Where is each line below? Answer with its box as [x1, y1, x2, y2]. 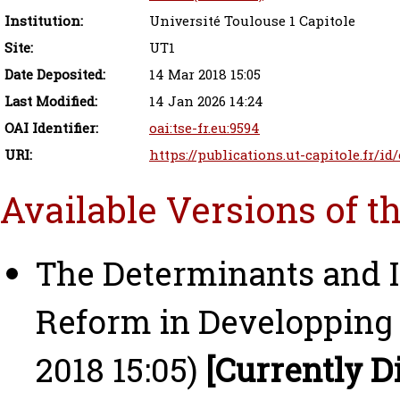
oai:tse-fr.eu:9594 [149, 119, 260, 137]
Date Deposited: [4, 65, 105, 84]
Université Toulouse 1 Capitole [149, 12, 355, 30]
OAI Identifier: [4, 119, 98, 137]
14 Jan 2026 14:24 [149, 92, 263, 111]
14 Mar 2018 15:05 [149, 65, 261, 84]
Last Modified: [4, 92, 97, 111]
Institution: [4, 12, 83, 30]
